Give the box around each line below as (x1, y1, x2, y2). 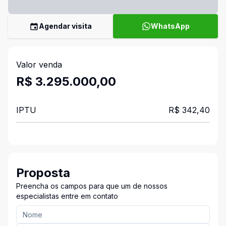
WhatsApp (150, 22, 190, 30)
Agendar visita (39, 22, 92, 30)
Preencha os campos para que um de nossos (16, 182, 167, 190)
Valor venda (16, 60, 62, 70)
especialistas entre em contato (16, 192, 118, 200)
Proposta (16, 165, 70, 180)
